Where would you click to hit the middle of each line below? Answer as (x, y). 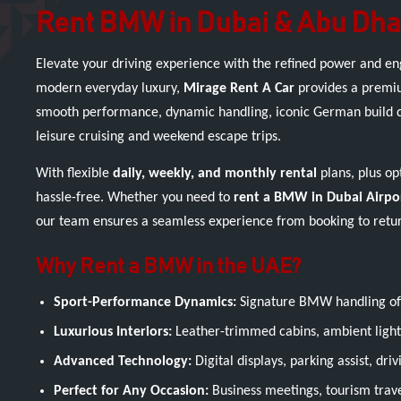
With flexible (74, 174)
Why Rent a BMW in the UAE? (168, 267)
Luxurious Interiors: (113, 332)
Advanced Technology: (123, 362)
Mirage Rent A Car (239, 89)
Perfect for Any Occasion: (131, 391)
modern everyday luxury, (110, 89)
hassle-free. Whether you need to (135, 198)
